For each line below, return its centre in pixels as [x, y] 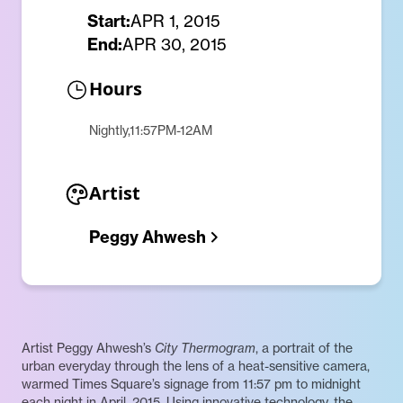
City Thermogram [205, 349]
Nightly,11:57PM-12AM [151, 131]
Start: [109, 22]
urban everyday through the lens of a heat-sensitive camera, [196, 367]
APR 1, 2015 [175, 22]
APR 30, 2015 [175, 45]
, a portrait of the [304, 349]
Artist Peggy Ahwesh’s [88, 349]
